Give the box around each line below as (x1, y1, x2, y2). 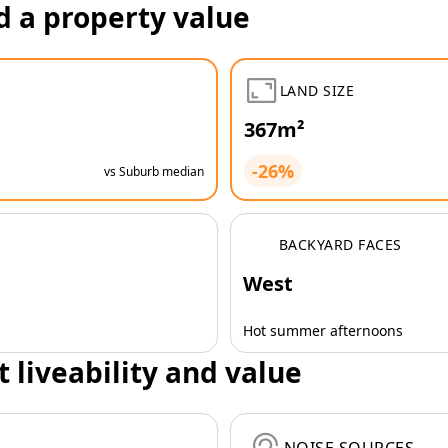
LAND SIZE (280, 80, 355, 100)
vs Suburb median (104, 162, 204, 180)
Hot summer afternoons (243, 321, 403, 340)
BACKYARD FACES (279, 234, 402, 254)
